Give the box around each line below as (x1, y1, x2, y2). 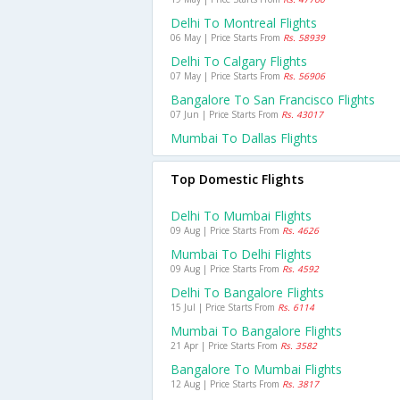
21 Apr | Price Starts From (171, 339, 280, 352)
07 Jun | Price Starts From (171, 108, 281, 121)
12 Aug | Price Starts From (171, 378, 282, 390)
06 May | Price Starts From (171, 31, 283, 44)
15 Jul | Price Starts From (171, 301, 278, 313)
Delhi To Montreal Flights (171, 14, 317, 31)
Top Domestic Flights (171, 171, 304, 187)
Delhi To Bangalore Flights (171, 284, 324, 301)
